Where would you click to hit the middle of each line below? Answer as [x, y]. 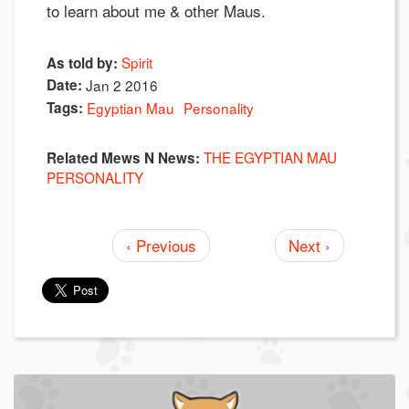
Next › [309, 245]
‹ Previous [161, 245]
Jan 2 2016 [122, 85]
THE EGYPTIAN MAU [270, 157]
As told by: [82, 63]
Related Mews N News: [123, 158]
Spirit [137, 63]
